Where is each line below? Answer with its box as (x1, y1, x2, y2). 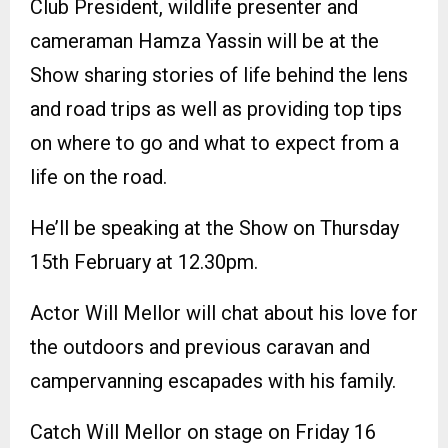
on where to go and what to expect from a (30, 130, 399, 155)
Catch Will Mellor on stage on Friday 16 (30, 419, 376, 444)
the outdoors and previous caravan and (30, 334, 370, 359)
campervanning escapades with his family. (30, 368, 396, 393)
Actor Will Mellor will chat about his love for (30, 300, 418, 325)
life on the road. (30, 164, 167, 189)
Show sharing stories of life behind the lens (30, 62, 408, 87)
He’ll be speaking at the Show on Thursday (30, 215, 399, 240)
